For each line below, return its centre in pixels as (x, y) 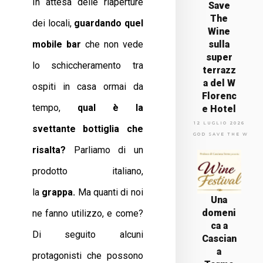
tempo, (55, 108)
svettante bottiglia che (88, 129)
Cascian (219, 239)
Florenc (219, 96)
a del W (219, 83)
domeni (219, 213)
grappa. (59, 192)
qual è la (110, 108)
